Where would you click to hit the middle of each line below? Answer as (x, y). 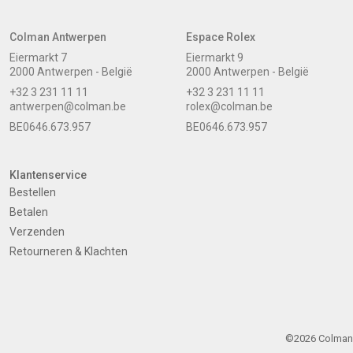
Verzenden (37, 232)
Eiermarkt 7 (38, 58)
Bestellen (33, 193)
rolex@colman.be (229, 107)
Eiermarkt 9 (214, 58)
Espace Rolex (220, 37)
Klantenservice (48, 175)
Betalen (29, 212)
